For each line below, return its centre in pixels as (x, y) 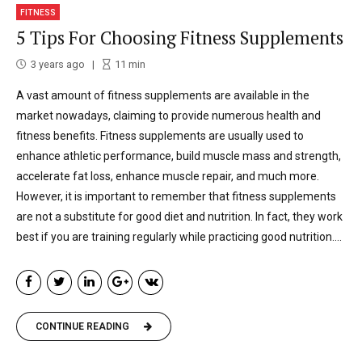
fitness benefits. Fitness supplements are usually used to (160, 135)
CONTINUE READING (82, 327)
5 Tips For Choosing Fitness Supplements (180, 38)
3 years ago (58, 64)
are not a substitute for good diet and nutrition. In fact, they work (179, 216)
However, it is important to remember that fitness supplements (176, 196)
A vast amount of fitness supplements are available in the (163, 95)
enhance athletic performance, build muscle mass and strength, (179, 156)
